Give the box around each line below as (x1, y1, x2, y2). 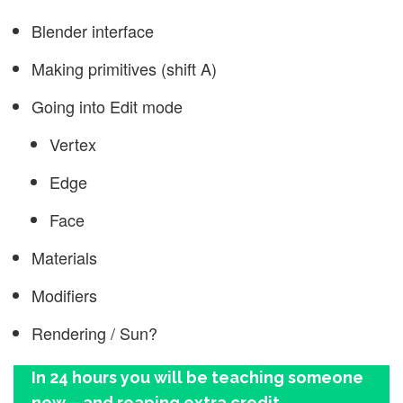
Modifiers (31, 282, 97, 307)
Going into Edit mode (31, 94, 183, 118)
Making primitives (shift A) (31, 56, 217, 80)
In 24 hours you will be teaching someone (31, 367, 363, 387)
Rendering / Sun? (31, 320, 157, 345)
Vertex (49, 131, 96, 156)
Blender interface (31, 18, 154, 42)
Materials (31, 245, 97, 269)
